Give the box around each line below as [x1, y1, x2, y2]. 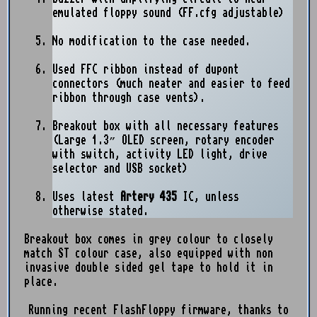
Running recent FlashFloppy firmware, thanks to [28, 304, 289, 316]
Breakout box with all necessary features [52, 120, 279, 132]
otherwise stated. [52, 205, 149, 217]
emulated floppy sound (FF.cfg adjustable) [52, 7, 284, 18]
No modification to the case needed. [52, 35, 250, 47]
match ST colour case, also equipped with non [24, 248, 273, 259]
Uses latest [52, 191, 120, 202]
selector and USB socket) [52, 163, 188, 174]
